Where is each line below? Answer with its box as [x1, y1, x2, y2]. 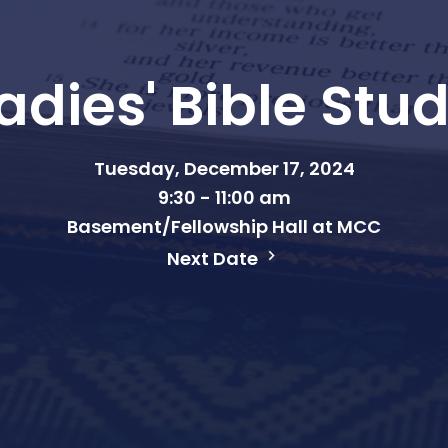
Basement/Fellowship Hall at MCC [67, 213, 381, 239]
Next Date [167, 245, 262, 271]
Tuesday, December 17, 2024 [93, 155, 355, 181]
